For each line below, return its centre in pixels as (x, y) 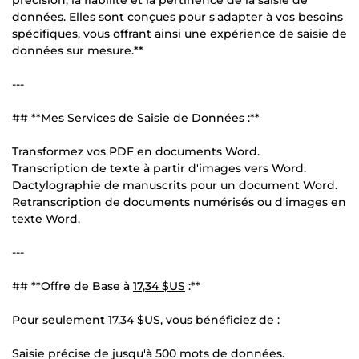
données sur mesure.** (78, 50)
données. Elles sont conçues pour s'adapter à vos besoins (177, 16)
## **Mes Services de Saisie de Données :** (136, 117)
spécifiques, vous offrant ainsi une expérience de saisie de (179, 33)
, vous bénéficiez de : (220, 319)
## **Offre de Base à (73, 286)
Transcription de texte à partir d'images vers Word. (159, 168)
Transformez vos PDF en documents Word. (136, 151)
